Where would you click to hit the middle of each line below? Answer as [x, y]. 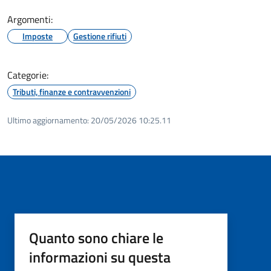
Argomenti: [30, 19]
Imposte [38, 36]
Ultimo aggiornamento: [48, 120]
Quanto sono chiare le [96, 237]
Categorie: [28, 75]
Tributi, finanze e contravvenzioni [72, 91]
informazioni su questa [100, 257]
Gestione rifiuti [100, 36]
